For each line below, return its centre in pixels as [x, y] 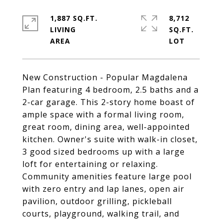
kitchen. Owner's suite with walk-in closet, [110, 139]
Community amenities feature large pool [107, 176]
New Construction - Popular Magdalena [105, 77]
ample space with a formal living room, [103, 114]
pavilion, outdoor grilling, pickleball [97, 201]
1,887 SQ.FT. [74, 18]
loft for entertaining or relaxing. [90, 164]
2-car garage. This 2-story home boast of [109, 102]
